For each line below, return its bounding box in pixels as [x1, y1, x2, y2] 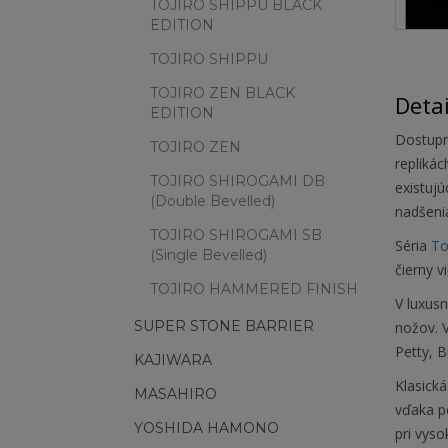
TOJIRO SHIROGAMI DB [150, 172, 325, 190]
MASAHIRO [134, 385, 217, 403]
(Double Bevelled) [150, 192, 275, 210]
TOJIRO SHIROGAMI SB [150, 226, 322, 244]
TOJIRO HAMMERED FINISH [150, 280, 358, 298]
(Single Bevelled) [150, 246, 267, 264]
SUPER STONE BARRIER [134, 317, 314, 335]
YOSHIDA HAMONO [134, 419, 279, 437]
